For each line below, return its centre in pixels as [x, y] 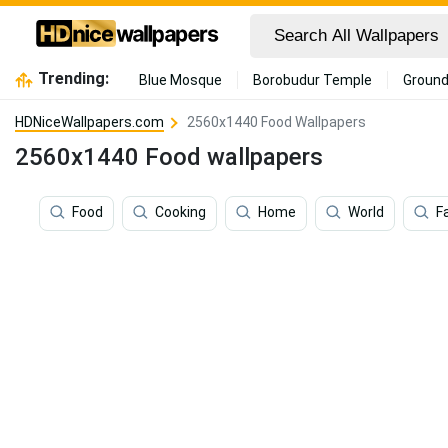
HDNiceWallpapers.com [89, 122]
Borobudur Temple [312, 80]
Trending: [73, 78]
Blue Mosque [180, 80]
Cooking [180, 212]
